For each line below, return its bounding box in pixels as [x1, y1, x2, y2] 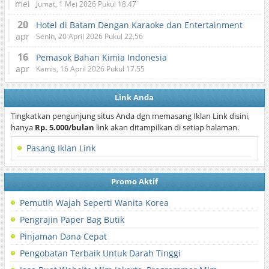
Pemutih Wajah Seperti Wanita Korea [19, 197, 169, 208]
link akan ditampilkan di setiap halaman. [94, 122, 239, 133]
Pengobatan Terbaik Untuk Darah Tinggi [19, 247, 181, 259]
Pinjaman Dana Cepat [19, 231, 107, 242]
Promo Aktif [110, 176, 158, 187]
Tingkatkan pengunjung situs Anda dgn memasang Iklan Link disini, [10, 110, 250, 121]
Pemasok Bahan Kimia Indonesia [35, 52, 167, 63]
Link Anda [115, 92, 154, 103]
